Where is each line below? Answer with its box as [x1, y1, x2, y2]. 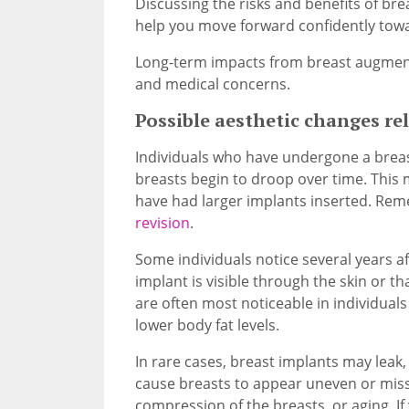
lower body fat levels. [134, 314, 279, 335]
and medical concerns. [134, 73, 290, 94]
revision [134, 212, 190, 233]
